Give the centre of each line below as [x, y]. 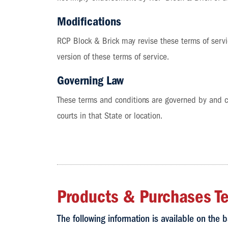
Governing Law [91, 80]
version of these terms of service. [113, 57]
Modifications [89, 21]
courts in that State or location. [110, 116]
